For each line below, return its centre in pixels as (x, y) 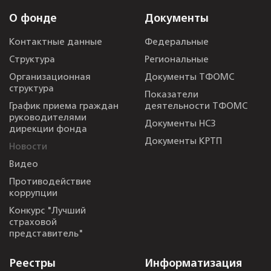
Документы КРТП (183, 142)
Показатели (171, 95)
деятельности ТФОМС (196, 107)
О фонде (33, 19)
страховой (33, 223)
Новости (28, 147)
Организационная (50, 78)
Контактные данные (56, 43)
